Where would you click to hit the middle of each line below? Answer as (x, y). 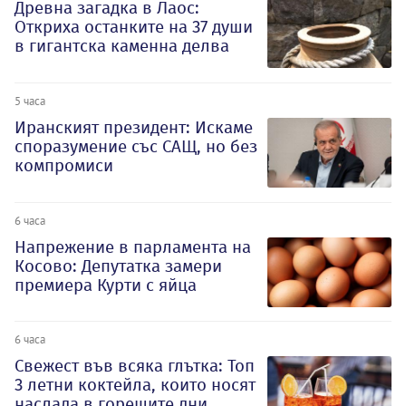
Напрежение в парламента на (133, 246)
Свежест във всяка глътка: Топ (135, 366)
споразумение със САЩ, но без (136, 146)
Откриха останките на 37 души (134, 27)
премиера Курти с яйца (106, 285)
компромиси (64, 165)
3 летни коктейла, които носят (135, 385)
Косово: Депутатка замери (118, 266)
